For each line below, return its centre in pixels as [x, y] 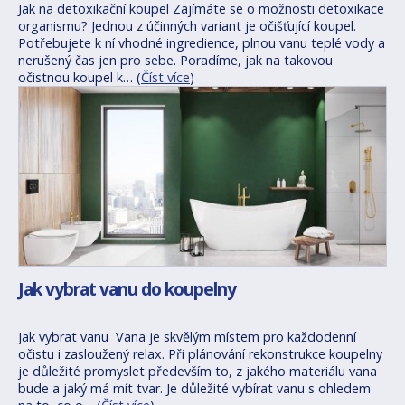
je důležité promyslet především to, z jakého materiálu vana [198, 371]
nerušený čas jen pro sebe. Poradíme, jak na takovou [175, 60]
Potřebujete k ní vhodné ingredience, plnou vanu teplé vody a [202, 42]
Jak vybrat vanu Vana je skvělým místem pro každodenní [187, 336]
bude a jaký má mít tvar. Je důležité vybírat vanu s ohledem [194, 388]
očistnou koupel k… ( [80, 77]
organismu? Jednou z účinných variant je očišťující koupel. [187, 25]
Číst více [165, 77]
